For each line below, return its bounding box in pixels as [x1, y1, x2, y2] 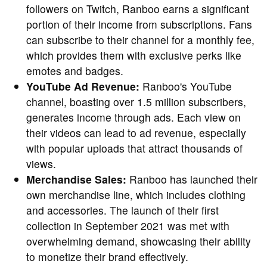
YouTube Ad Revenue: [26, 79, 139, 94]
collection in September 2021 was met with [26, 218, 229, 234]
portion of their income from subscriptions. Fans [26, 17, 252, 32]
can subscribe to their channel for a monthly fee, [26, 32, 254, 48]
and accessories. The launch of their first [26, 203, 219, 218]
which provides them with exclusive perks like [26, 48, 241, 63]
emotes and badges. [26, 63, 123, 79]
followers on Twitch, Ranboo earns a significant [26, 1, 249, 17]
